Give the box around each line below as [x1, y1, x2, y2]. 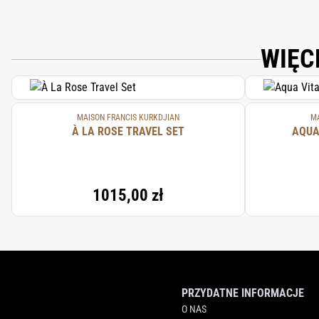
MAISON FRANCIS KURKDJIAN [77, 113, 179, 122]
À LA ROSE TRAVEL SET [126, 125, 184, 138]
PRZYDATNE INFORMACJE [181, 286, 304, 300]
